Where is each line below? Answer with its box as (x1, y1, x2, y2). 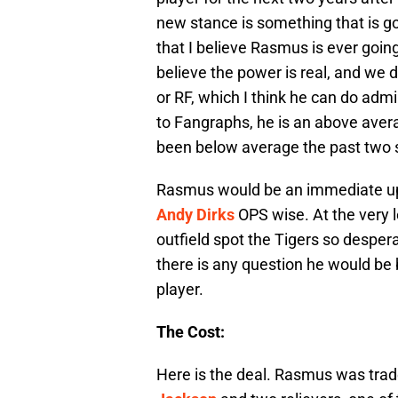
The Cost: (156, 322, 225, 342)
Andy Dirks (156, 205, 235, 225)
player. (156, 280, 203, 299)
